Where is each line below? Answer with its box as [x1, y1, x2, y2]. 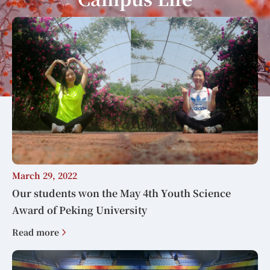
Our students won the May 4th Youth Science [12, 186, 231, 201]
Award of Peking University [12, 203, 147, 218]
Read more [12, 225, 59, 238]
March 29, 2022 [12, 169, 77, 182]
